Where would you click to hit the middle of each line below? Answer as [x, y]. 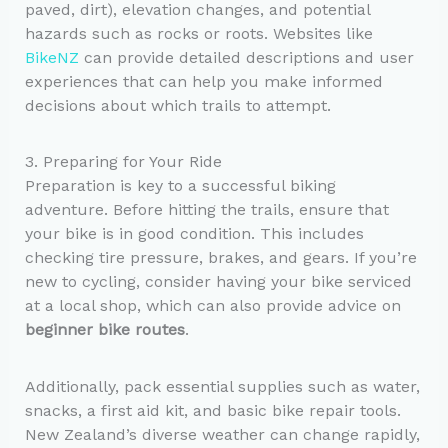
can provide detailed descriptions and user [246, 58]
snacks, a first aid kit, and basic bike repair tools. [212, 410]
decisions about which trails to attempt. [177, 106]
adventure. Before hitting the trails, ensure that [206, 210]
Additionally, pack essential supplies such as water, [222, 386]
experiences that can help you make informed [203, 82]
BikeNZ [51, 58]
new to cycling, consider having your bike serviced [218, 282]
